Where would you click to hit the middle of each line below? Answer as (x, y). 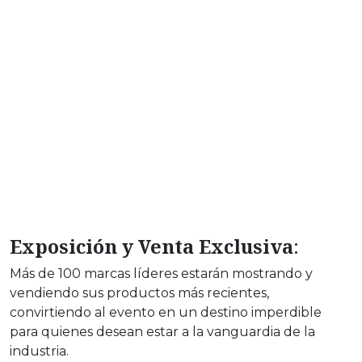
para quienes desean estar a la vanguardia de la (162, 332)
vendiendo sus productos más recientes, (139, 293)
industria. (39, 351)
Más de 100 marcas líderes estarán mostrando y (161, 274)
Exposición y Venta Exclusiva (152, 247)
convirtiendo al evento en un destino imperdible (166, 313)
